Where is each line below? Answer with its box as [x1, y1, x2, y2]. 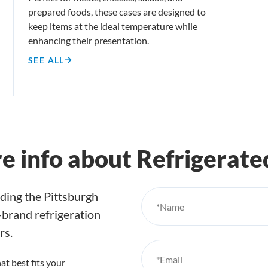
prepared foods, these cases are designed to [28, 5, 206, 17]
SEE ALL [28, 54, 65, 65]
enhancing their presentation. [28, 34, 149, 46]
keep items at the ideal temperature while [28, 20, 197, 32]
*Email [156, 253, 182, 265]
